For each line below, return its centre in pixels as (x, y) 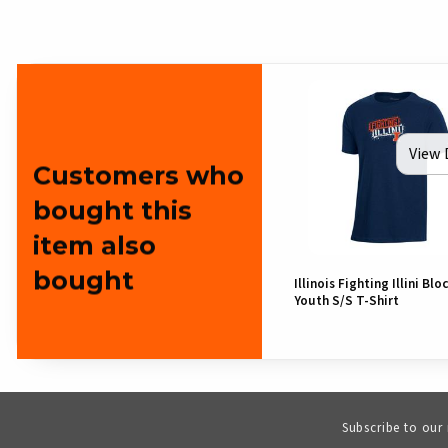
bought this (112, 209)
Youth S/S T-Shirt (346, 301)
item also (94, 244)
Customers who (138, 174)
